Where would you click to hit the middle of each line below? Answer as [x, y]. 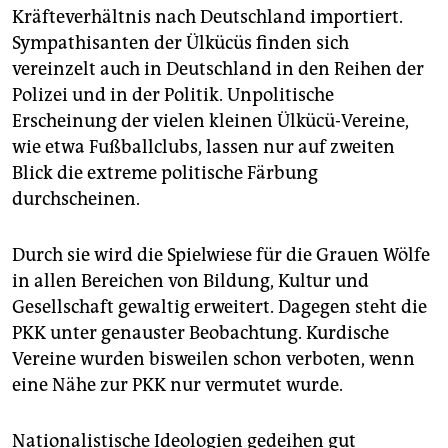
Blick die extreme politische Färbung [165, 173]
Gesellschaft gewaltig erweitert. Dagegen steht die [219, 307]
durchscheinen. [76, 199]
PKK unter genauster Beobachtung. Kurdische [200, 333]
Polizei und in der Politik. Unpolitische [173, 95]
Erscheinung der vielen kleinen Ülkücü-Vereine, [210, 121]
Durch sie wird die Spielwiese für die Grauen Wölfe [221, 255]
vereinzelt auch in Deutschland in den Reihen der [218, 69]
